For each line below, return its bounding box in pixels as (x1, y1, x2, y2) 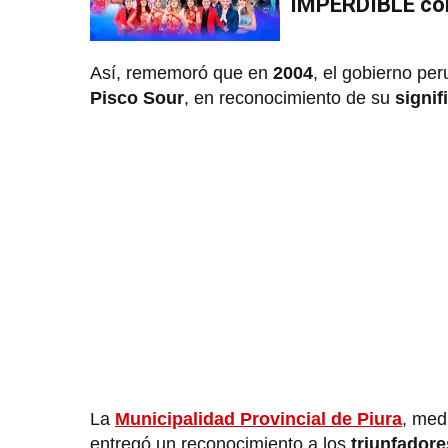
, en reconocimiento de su (184, 87, 395, 108)
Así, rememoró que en (90, 62, 273, 83)
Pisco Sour (90, 87, 184, 108)
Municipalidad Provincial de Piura (115, 408, 402, 429)
